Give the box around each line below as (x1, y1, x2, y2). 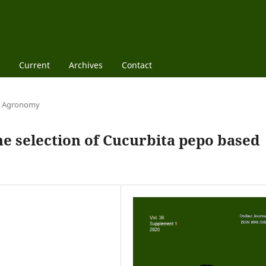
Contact (121, 59, 152, 71)
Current (18, 59, 50, 71)
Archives (68, 59, 103, 71)
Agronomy (2, 99, 40, 110)
